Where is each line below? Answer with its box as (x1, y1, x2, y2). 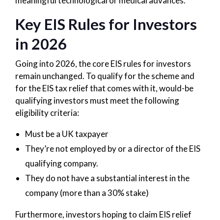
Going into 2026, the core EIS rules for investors (15, 58, 191, 69)
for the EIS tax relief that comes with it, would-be (15, 82, 193, 93)
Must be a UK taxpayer (25, 128, 109, 139)
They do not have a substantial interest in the (25, 172, 190, 183)
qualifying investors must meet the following (15, 95, 179, 106)
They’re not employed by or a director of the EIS (25, 143, 200, 154)
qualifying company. (25, 158, 98, 168)
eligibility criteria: (15, 107, 79, 118)
